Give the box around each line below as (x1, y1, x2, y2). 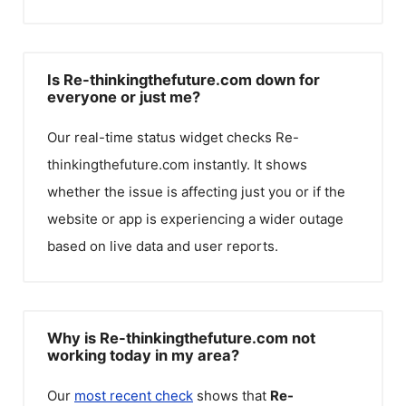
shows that (193, 386, 270, 404)
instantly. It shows (189, 156, 307, 173)
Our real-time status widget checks (47, 129, 275, 146)
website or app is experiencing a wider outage (47, 210, 343, 227)
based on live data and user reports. (47, 237, 278, 255)
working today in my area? (47, 345, 239, 364)
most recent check (74, 386, 193, 404)
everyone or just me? (47, 88, 200, 106)
